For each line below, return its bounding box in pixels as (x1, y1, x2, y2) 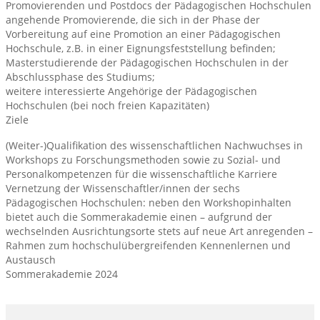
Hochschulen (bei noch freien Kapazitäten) (6, 98, 209, 112)
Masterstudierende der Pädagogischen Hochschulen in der (6, 55, 289, 69)
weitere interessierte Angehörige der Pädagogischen (6, 84, 257, 98)
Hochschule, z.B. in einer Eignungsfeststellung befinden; (6, 41, 276, 55)
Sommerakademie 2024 (6, 266, 118, 281)
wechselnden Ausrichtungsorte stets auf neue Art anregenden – (6, 224, 313, 238)
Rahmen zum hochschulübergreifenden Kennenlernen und (6, 238, 291, 252)
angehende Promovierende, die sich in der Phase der (6, 12, 260, 26)
